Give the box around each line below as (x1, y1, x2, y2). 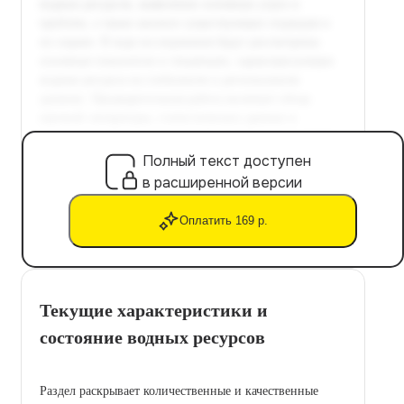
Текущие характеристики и (40, 299, 268, 320)
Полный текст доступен (142, 151, 311, 170)
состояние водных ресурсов (40, 326, 265, 347)
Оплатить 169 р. (179, 214, 268, 228)
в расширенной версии (142, 172, 302, 192)
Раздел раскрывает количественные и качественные (40, 383, 318, 398)
